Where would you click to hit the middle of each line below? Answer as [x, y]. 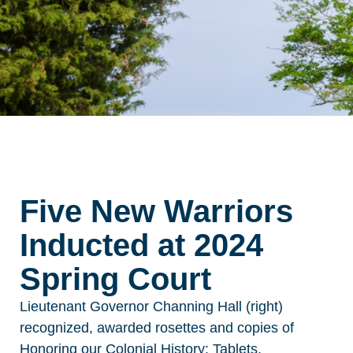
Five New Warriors [156, 212]
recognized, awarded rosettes [113, 328]
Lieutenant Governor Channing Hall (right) [151, 307]
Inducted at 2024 [141, 245]
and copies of [250, 328]
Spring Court [115, 279]
